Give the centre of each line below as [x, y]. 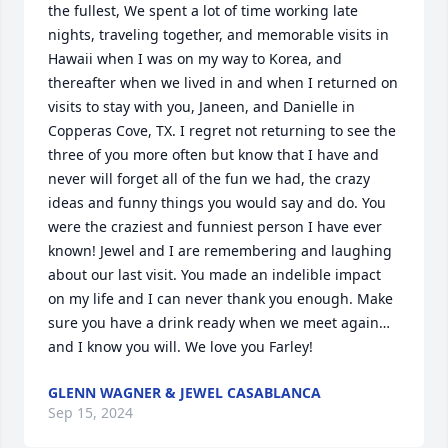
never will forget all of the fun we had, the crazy [209, 178]
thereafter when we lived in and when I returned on [223, 82]
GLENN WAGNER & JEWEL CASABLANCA [184, 392]
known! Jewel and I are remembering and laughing [220, 250]
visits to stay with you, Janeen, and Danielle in [201, 106]
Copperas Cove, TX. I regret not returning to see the [222, 130]
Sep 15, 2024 [90, 412]
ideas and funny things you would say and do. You [217, 202]
